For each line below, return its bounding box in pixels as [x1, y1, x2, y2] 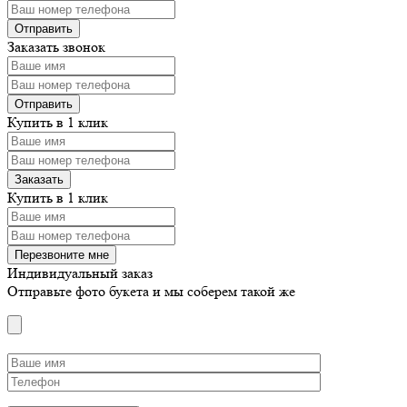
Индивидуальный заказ [7, 263, 153, 282]
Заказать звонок [7, 37, 105, 55]
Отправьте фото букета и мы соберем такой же [7, 282, 295, 300]
